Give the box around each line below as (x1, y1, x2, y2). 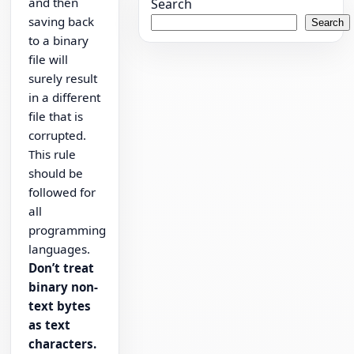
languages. (28, 241, 94, 258)
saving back (28, 13, 95, 30)
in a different (28, 89, 101, 106)
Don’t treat (28, 260, 95, 277)
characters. (28, 336, 97, 352)
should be (28, 165, 84, 182)
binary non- (28, 279, 99, 296)
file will (28, 51, 69, 68)
